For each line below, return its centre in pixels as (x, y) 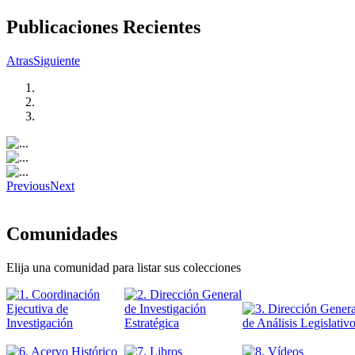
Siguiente (57, 60)
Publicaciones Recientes (103, 27)
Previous (28, 185)
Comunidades (62, 233)
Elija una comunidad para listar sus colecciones (124, 267)
